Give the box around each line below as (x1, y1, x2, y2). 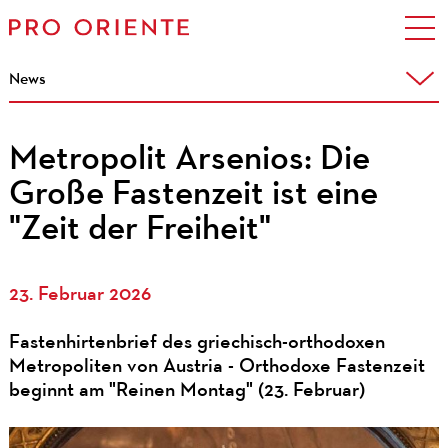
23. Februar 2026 (8, 284, 151, 305)
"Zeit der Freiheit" (8, 212, 271, 248)
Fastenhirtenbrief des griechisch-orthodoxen (8, 332, 385, 353)
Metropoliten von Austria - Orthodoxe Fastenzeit (8, 356, 425, 377)
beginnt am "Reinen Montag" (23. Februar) (8, 380, 365, 401)
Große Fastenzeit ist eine (8, 177, 378, 213)
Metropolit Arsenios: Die (8, 142, 370, 178)
